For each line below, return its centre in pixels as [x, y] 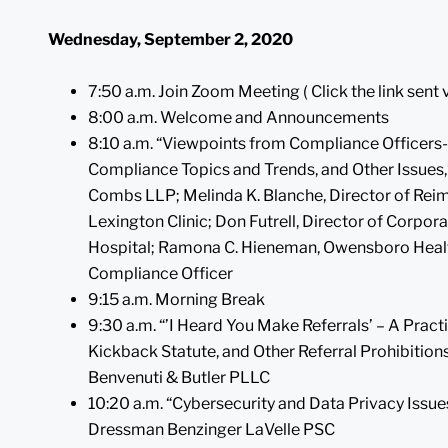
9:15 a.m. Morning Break [176, 299]
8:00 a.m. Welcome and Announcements [238, 117]
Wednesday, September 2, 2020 [170, 39]
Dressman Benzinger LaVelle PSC [211, 429]
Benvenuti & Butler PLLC [179, 377]
